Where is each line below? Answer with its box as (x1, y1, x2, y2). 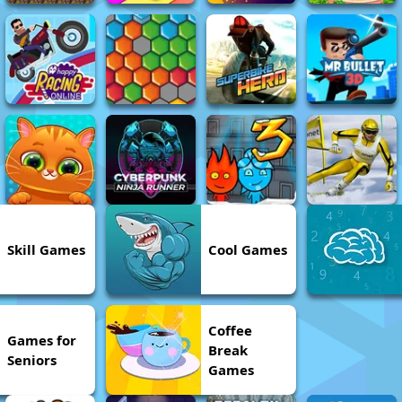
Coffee (208, 321, 252, 339)
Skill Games (7, 240, 85, 258)
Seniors (7, 351, 57, 369)
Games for (7, 331, 76, 349)
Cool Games (208, 240, 287, 258)
